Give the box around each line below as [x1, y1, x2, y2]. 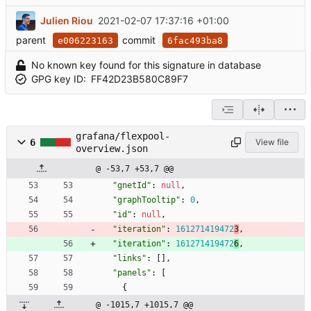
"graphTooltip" [112, 194, 180, 205]
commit [122, 33, 155, 46]
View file [255, 136, 289, 147]
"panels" [112, 267, 151, 278]
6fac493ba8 [167, 35, 223, 46]
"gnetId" [112, 180, 151, 190]
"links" [112, 253, 146, 263]
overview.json [76, 142, 148, 154]
